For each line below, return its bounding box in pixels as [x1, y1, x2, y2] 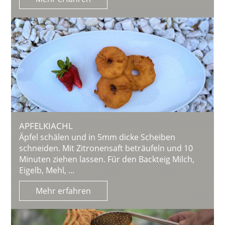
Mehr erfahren [36, 185, 91, 197]
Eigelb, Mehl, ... [19, 165, 75, 176]
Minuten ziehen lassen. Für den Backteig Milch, [19, 154, 195, 165]
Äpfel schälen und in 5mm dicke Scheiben [19, 132, 176, 143]
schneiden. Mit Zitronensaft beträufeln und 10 [19, 143, 193, 154]
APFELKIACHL [19, 120, 73, 132]
